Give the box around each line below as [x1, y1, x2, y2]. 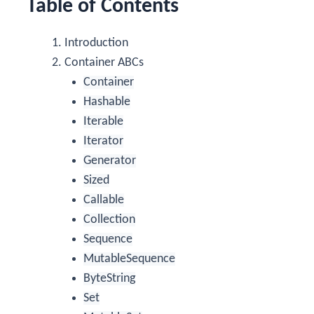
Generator [83, 153, 136, 168]
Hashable [83, 95, 130, 109]
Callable [83, 193, 124, 207]
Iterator [83, 134, 123, 148]
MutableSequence [83, 252, 175, 266]
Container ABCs [64, 55, 144, 69]
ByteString [83, 271, 135, 285]
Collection [83, 212, 135, 226]
